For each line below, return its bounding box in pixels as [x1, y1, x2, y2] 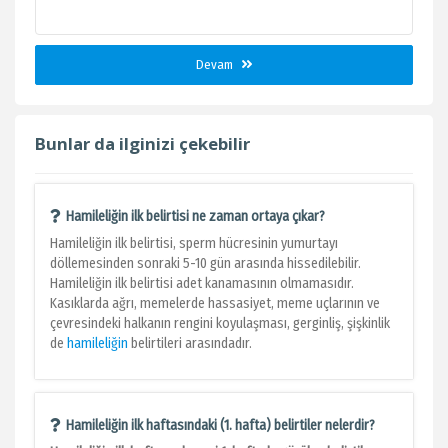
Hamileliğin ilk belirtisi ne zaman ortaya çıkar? [66, 208, 325, 225]
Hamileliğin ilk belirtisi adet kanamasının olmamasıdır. [50, 275, 354, 292]
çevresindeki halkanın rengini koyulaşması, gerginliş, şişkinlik [50, 315, 390, 332]
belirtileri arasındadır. [128, 335, 252, 352]
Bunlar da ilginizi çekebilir [35, 132, 250, 155]
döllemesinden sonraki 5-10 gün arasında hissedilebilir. [50, 255, 361, 272]
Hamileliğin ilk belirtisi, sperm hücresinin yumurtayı [50, 235, 338, 252]
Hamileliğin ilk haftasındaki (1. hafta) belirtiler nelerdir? [66, 417, 375, 434]
